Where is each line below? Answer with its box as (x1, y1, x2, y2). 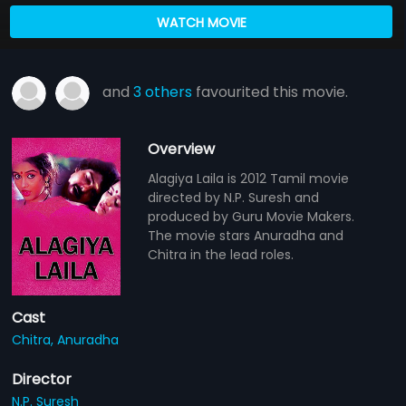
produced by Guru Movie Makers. (148, 207, 355, 226)
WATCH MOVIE (156, 13, 246, 32)
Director (12, 368, 72, 390)
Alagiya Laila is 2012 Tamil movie (148, 169, 350, 188)
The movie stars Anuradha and (148, 226, 344, 245)
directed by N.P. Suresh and (148, 188, 320, 207)
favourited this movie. (192, 81, 349, 102)
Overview (148, 138, 216, 159)
